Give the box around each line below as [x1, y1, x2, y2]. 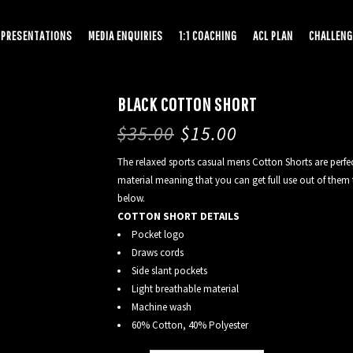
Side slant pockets [132, 264, 207, 277]
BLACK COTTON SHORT [117, 93, 257, 115]
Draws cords [132, 246, 184, 259]
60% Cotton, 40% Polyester [132, 318, 248, 332]
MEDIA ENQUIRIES [88, 28, 163, 43]
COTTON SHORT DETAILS [117, 210, 240, 223]
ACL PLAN [253, 28, 293, 43]
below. [117, 191, 145, 205]
